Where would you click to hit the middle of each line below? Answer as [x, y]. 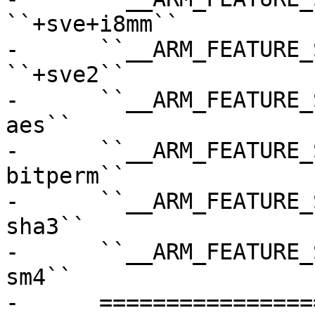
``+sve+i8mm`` [92, 24]
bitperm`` [66, 176]
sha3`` [46, 227]
